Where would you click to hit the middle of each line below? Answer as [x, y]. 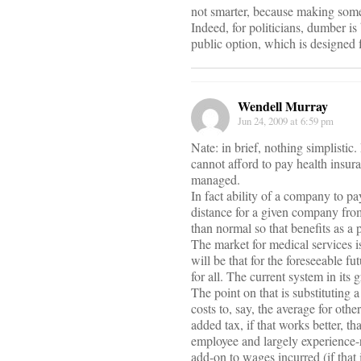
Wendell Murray [283, 106]
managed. [216, 180]
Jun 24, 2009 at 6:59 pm [286, 121]
